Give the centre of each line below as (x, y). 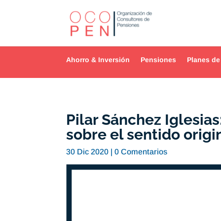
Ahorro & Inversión (98, 60)
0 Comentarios (141, 152)
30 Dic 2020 (88, 152)
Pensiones (159, 60)
